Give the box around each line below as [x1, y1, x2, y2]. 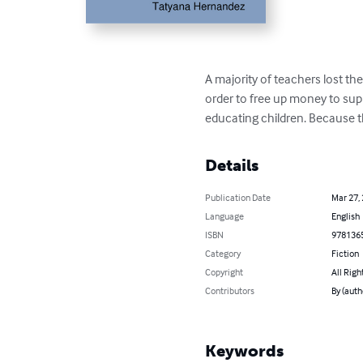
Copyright [205, 266, 244, 279]
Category [205, 247, 241, 260]
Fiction [331, 247, 359, 260]
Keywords [205, 341, 284, 361]
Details [205, 156, 259, 176]
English [331, 210, 360, 223]
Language [205, 210, 245, 223]
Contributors [205, 284, 255, 297]
